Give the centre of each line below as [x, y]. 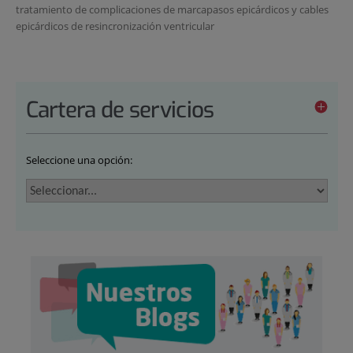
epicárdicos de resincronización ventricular [115, 26]
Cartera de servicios [120, 110]
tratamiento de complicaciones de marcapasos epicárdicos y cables [172, 10]
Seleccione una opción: [79, 160]
